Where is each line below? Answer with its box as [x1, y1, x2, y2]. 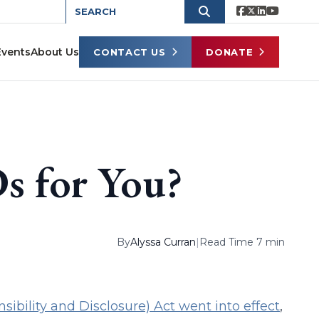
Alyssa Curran [130, 236, 196, 249]
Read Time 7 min [199, 236, 285, 249]
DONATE [206, 46, 253, 58]
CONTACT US [93, 46, 166, 58]
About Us [31, 46, 80, 58]
